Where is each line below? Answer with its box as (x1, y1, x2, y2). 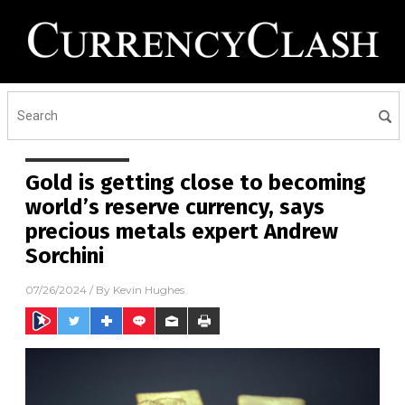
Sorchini (25, 242, 104, 268)
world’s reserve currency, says (25, 193, 325, 220)
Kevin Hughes (113, 282, 184, 297)
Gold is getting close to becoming (25, 169, 366, 195)
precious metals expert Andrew (25, 218, 338, 244)
